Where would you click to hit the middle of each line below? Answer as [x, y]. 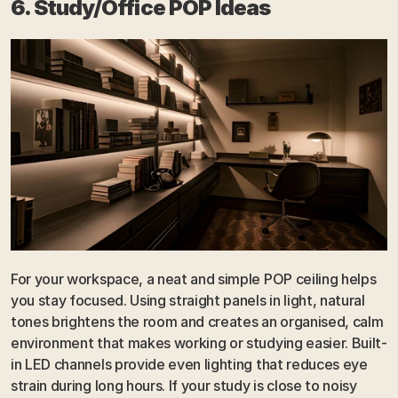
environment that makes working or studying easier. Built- [199, 343]
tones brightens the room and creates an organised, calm [197, 322]
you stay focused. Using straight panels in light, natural [188, 301]
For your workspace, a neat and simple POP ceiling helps [194, 279]
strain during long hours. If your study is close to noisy [184, 386]
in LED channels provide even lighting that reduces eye [189, 365]
